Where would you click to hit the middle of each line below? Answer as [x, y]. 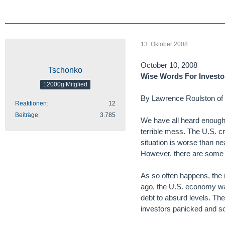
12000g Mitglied [65, 84]
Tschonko [65, 70]
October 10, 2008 [169, 65]
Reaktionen [31, 103]
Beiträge [27, 115]
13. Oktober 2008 [164, 44]
